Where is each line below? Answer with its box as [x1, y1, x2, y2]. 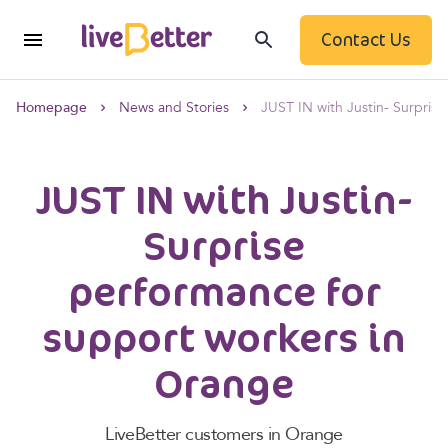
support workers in [42, 309, 406, 364]
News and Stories [119, 101, 229, 116]
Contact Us [321, 27, 411, 51]
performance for [67, 263, 381, 318]
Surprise [143, 217, 305, 272]
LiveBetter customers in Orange [105, 426, 343, 444]
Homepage [16, 101, 87, 116]
